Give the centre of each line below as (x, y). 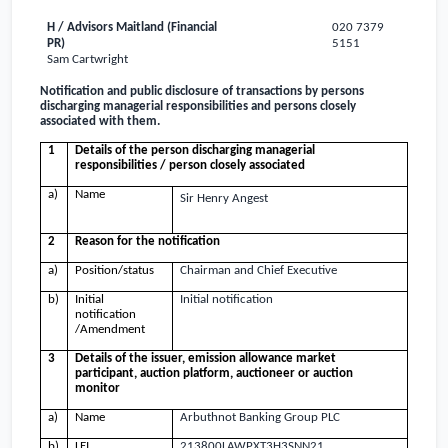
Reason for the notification (148, 242)
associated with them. (100, 121)
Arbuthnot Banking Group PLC (260, 418)
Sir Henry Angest (224, 199)
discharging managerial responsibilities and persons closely (198, 106)
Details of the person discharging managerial (195, 151)
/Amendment (110, 330)
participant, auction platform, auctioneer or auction (214, 374)
